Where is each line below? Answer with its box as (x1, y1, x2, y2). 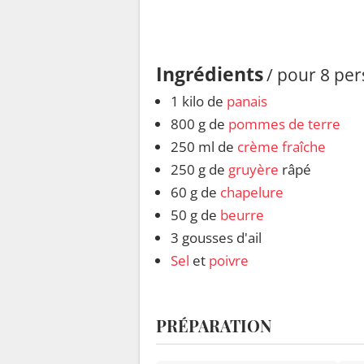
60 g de (171, 183, 220, 202)
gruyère (228, 160, 279, 180)
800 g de (171, 115, 228, 134)
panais (227, 92, 267, 111)
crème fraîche (237, 137, 326, 157)
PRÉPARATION (156, 314, 271, 337)
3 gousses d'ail (171, 228, 262, 248)
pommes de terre (228, 115, 340, 134)
